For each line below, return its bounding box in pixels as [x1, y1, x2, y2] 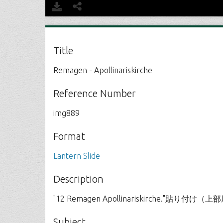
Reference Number [53, 88, 136, 99]
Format [53, 130, 86, 142]
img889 [53, 109, 80, 117]
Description [53, 173, 104, 185]
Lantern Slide [53, 151, 101, 160]
